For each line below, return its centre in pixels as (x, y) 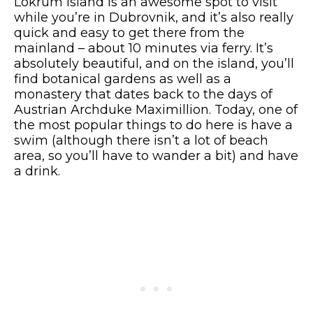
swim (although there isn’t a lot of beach (141, 140)
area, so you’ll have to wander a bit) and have (156, 155)
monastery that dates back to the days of (143, 94)
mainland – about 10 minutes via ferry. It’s (144, 48)
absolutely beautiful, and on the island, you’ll (154, 63)
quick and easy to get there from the (129, 32)
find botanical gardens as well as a (123, 79)
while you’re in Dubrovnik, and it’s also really (154, 17)
